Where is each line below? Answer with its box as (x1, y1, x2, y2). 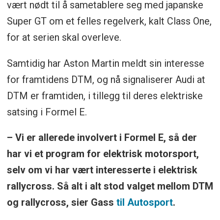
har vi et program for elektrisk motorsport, (6, 148, 199, 160)
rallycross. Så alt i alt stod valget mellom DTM (6, 180, 213, 192)
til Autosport (116, 196, 173, 209)
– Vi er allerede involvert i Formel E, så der (6, 132, 197, 144)
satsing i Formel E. (6, 106, 87, 118)
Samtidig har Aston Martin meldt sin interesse (6, 57, 204, 69)
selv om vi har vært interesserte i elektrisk (6, 164, 197, 176)
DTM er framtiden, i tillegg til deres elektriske (6, 89, 203, 102)
